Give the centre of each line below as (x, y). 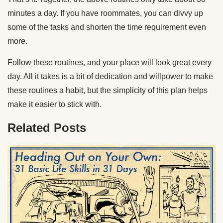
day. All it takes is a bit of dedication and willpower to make (110, 76)
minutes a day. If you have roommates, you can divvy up (105, 13)
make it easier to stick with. (55, 104)
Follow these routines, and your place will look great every (110, 62)
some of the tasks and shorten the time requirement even (107, 27)
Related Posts (47, 127)
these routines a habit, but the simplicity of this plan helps (108, 90)
